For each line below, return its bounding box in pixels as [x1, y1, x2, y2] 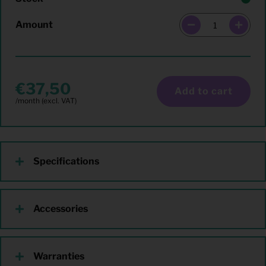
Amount [15, 19, 53, 30]
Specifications [33, 156, 99, 167]
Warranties [33, 251, 84, 262]
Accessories [33, 203, 88, 214]
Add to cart [175, 85, 233, 97]
